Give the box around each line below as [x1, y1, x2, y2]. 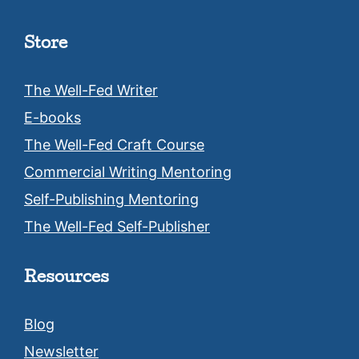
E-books [24, 109, 81, 127]
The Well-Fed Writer [24, 82, 158, 99]
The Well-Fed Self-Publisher [24, 218, 210, 236]
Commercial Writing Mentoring [24, 163, 232, 181]
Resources [24, 271, 109, 288]
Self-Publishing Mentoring [24, 191, 199, 208]
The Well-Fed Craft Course [24, 136, 204, 154]
